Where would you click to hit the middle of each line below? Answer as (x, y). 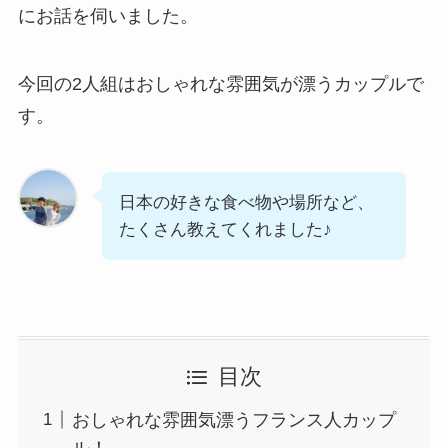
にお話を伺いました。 (107, 16)
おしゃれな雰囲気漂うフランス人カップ (233, 419)
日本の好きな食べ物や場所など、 (246, 203)
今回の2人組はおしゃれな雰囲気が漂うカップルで (220, 84)
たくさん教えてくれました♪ (225, 230)
